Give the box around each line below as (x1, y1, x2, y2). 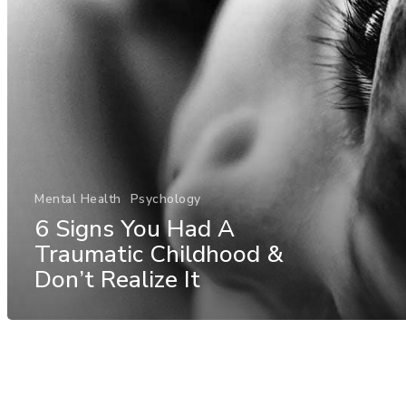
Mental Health (34, 189, 121, 208)
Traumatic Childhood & (34, 237, 284, 270)
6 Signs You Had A (34, 212, 235, 245)
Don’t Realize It (34, 263, 200, 295)
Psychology (130, 189, 201, 208)
